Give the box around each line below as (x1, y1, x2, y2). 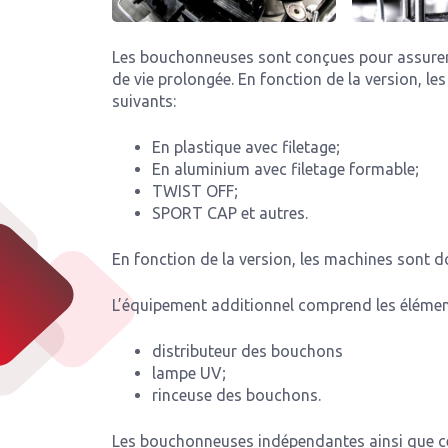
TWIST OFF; (152, 181, 238, 200)
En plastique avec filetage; (152, 137, 340, 156)
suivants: (112, 91, 176, 110)
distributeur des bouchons (152, 341, 343, 360)
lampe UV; (152, 363, 226, 382)
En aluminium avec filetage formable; (152, 159, 419, 178)
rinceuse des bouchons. (152, 385, 321, 404)
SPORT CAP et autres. (152, 203, 308, 222)
